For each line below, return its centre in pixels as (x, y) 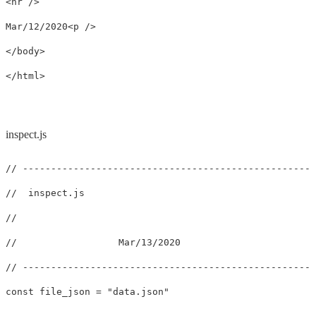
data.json (138, 292)
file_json (65, 292)
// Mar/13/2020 (93, 243)
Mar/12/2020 (37, 27)
